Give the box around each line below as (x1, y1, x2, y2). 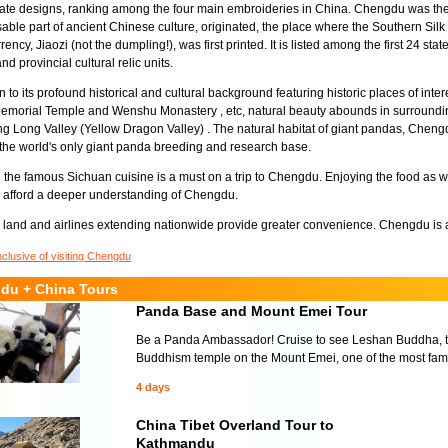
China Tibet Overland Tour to (136, 417, 334, 433)
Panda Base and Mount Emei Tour (136, 303, 367, 319)
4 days (136, 381, 170, 393)
